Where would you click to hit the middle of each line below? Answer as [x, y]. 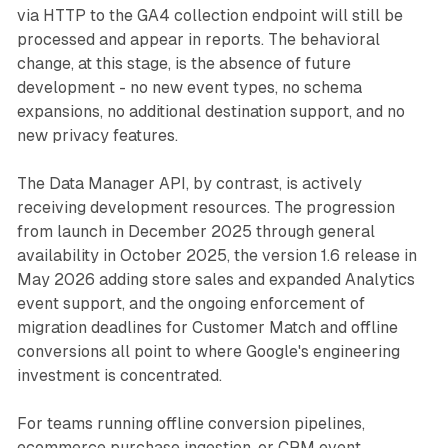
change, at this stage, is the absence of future [183, 64]
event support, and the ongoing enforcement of [190, 304]
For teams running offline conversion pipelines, [190, 424]
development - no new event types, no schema [189, 88]
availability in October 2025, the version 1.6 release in [216, 256]
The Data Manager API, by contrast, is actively [189, 184]
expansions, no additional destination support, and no [210, 112]
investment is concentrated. [119, 376]
